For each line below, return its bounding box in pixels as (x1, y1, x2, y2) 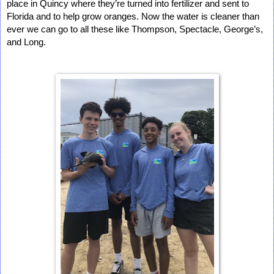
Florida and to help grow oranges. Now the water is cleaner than (7, 11, 259, 21)
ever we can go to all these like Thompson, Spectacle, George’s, (7, 24, 263, 34)
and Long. (7, 37, 46, 47)
